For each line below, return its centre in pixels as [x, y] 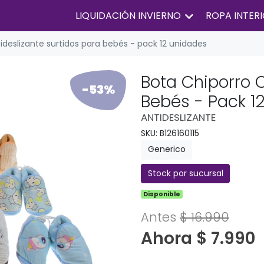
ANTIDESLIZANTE [178, 118]
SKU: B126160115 [170, 133]
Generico [166, 149]
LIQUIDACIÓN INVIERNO [128, 15]
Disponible [162, 194]
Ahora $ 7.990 [198, 239]
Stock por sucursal [185, 173]
